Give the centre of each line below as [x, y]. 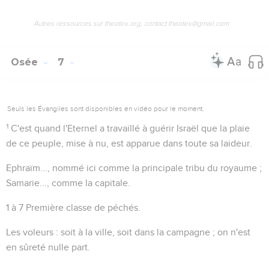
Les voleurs [30, 232]
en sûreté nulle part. [48, 247]
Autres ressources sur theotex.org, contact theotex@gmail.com [131, 23]
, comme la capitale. [89, 183]
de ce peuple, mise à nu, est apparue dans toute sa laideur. [129, 143]
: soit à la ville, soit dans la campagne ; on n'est [152, 232]
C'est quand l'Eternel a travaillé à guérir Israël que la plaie [131, 128]
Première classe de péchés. [82, 207]
